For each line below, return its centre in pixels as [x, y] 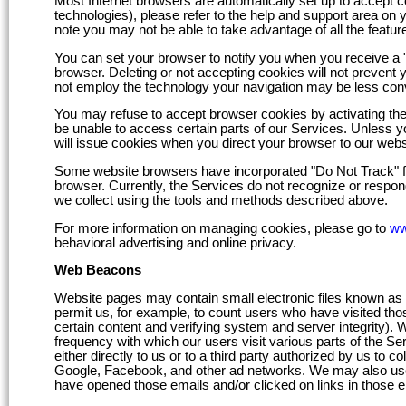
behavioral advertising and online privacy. [175, 242]
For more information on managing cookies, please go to [222, 228]
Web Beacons [98, 271]
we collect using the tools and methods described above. [221, 200]
